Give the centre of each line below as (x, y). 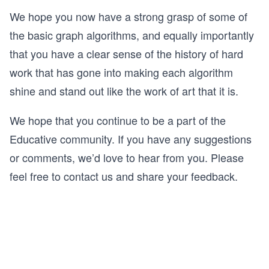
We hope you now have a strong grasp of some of (128, 16)
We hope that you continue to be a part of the (118, 120)
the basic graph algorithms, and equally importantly (132, 35)
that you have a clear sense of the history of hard (126, 53)
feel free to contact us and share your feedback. (124, 176)
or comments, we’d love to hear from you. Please (127, 157)
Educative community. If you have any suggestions (131, 138)
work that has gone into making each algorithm (121, 72)
